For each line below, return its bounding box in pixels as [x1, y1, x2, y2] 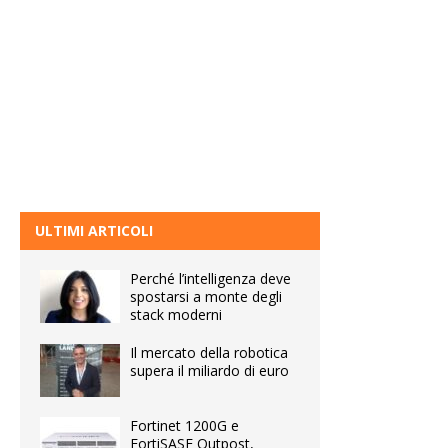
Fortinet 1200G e [130, 415, 239, 435]
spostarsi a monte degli [130, 286, 282, 306]
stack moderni [130, 304, 222, 324]
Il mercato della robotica [130, 342, 288, 362]
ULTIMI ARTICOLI [35, 220, 153, 240]
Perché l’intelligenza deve [130, 268, 291, 288]
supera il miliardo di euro [130, 360, 289, 380]
